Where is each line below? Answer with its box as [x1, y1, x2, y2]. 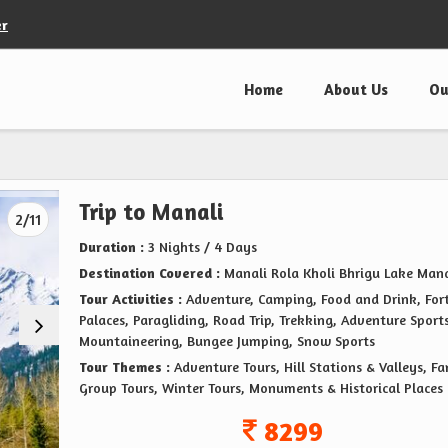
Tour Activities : [79, 290, 182, 308]
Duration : [79, 238, 144, 256]
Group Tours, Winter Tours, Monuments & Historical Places [79, 379, 443, 397]
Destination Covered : [79, 264, 220, 282]
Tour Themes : [79, 358, 174, 376]
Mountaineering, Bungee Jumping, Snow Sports [79, 332, 375, 350]
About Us [324, 80, 388, 100]
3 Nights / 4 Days [144, 238, 257, 256]
